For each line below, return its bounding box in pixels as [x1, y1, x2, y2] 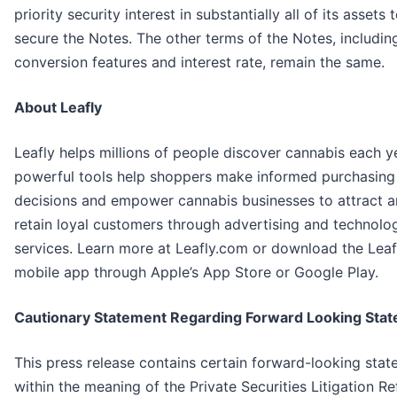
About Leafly [14, 98, 102, 117]
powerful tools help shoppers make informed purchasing [14, 167, 395, 186]
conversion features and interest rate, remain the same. [14, 53, 385, 72]
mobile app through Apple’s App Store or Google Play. [14, 263, 378, 282]
